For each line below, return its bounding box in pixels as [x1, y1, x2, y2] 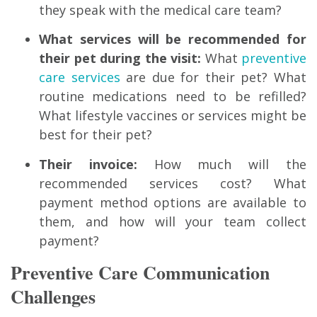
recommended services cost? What [39, 174, 306, 192]
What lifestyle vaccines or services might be [39, 107, 306, 125]
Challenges [11, 283, 96, 311]
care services [39, 69, 120, 86]
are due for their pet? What [120, 69, 307, 86]
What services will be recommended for [39, 30, 306, 48]
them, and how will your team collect [39, 212, 306, 230]
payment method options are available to [39, 193, 306, 211]
